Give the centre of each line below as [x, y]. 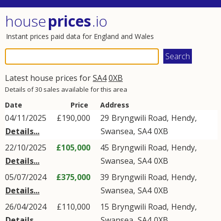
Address [115, 105]
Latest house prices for [49, 78]
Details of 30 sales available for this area [66, 89]
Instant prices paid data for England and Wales [80, 36]
